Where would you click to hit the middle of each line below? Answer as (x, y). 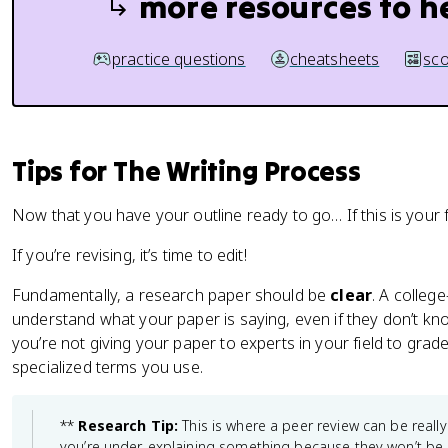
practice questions (178, 59)
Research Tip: (128, 425)
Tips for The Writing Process (186, 171)
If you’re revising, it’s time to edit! (131, 255)
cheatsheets (334, 59)
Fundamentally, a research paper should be (171, 295)
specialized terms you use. (110, 367)
